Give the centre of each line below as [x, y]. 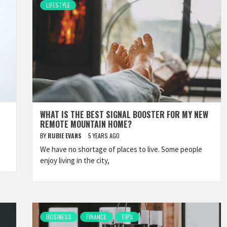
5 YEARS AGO [104, 136]
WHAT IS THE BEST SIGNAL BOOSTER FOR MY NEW [124, 115]
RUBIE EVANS [65, 136]
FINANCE [96, 217]
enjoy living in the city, [75, 160]
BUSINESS [59, 217]
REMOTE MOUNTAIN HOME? [86, 124]
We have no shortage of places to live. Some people [121, 149]
